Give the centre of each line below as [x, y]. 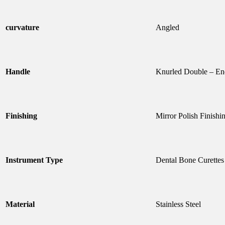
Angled [167, 28]
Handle [18, 72]
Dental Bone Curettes [190, 160]
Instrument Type [34, 160]
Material [20, 204]
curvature [22, 28]
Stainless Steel [178, 204]
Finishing [21, 116]
